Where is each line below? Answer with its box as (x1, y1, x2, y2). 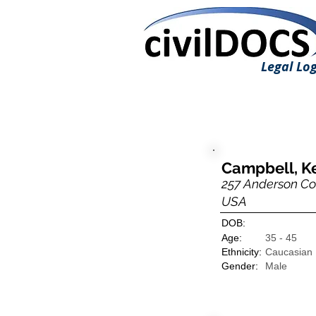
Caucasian (265, 246, 312, 257)
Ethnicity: (221, 246, 262, 257)
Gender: (221, 260, 258, 272)
